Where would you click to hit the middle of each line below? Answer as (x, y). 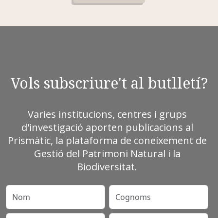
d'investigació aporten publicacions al (107, 127)
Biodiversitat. (107, 167)
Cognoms (126, 190)
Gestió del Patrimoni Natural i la (107, 154)
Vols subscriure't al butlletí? (109, 83)
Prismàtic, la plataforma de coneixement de (107, 140)
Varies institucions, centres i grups (107, 114)
